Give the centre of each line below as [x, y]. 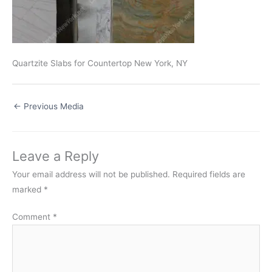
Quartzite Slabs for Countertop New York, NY [100, 63]
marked [28, 189]
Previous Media [53, 107]
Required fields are [209, 174]
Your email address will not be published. [91, 174]
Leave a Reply [56, 156]
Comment [32, 217]
